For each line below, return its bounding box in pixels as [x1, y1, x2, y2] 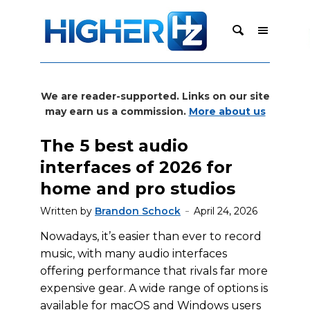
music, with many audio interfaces [40, 247, 227, 260]
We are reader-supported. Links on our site [40, 90, 270, 102]
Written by [40, 205, 95, 217]
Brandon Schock [95, 205, 181, 217]
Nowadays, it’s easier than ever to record [40, 230, 262, 243]
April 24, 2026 [194, 205, 257, 217]
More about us [188, 105, 266, 118]
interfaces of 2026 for [40, 157, 232, 177]
